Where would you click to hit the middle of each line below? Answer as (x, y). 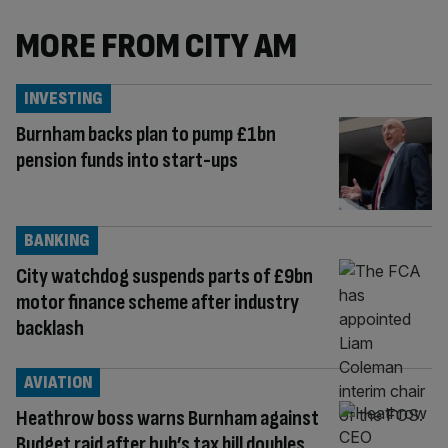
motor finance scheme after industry (157, 302)
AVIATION (58, 382)
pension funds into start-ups (127, 160)
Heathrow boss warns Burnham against (167, 418)
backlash (50, 328)
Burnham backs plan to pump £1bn (146, 134)
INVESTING (63, 98)
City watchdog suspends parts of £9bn (164, 276)
